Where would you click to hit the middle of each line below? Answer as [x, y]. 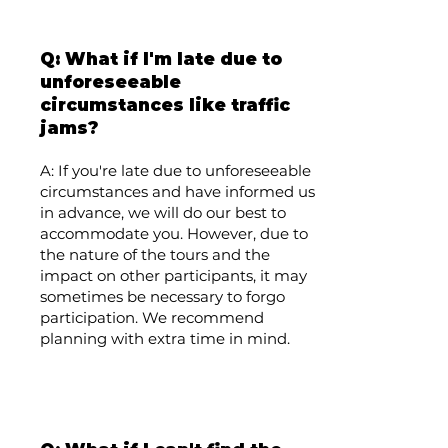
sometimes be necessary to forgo [162, 296]
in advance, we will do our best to [163, 212]
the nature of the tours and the [155, 254]
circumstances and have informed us [177, 191]
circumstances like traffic [165, 105]
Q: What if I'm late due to [161, 59]
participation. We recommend [152, 317]
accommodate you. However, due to [174, 233]
